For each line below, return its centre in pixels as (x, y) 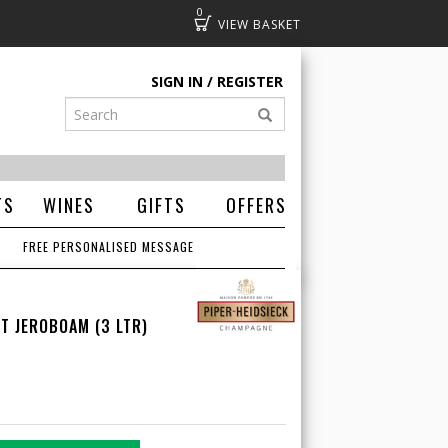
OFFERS (256, 205)
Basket (245, 22)
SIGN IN (177, 81)
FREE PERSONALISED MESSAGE (109, 246)
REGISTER (250, 81)
